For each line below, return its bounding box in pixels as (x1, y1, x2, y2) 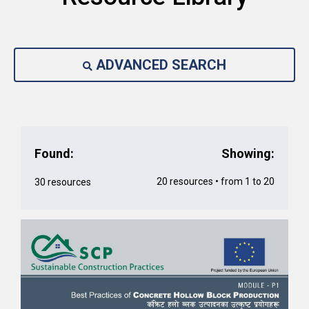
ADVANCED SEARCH (96, 57, 226, 73)
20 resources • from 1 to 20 (157, 176, 275, 187)
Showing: (221, 146, 275, 161)
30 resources (34, 177, 91, 188)
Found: (34, 146, 74, 161)
